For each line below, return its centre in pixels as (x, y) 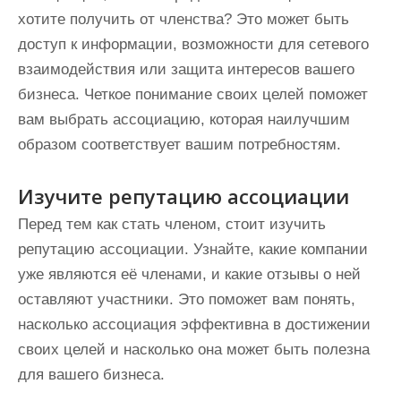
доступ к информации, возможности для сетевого (193, 44)
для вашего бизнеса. (91, 375)
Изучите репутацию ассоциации (183, 196)
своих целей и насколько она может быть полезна (194, 350)
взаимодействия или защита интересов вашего (186, 69)
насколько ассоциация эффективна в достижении (194, 324)
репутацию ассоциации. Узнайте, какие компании (193, 249)
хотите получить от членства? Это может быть (183, 19)
